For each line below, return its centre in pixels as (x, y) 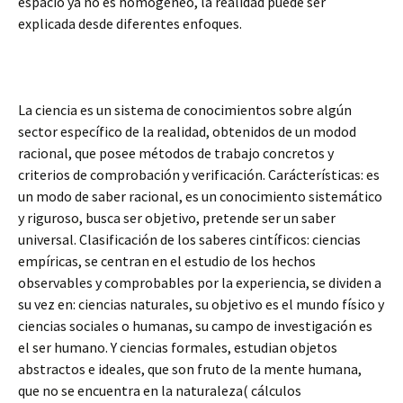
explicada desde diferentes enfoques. (130, 23)
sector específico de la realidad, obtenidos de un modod (187, 131)
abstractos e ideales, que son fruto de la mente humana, (190, 369)
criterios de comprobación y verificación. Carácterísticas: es (199, 175)
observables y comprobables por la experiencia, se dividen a (200, 282)
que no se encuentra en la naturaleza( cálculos (160, 390)
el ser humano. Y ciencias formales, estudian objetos (178, 347)
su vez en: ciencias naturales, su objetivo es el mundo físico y (201, 304)
